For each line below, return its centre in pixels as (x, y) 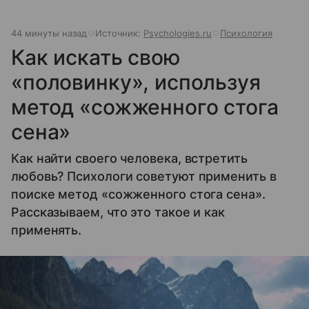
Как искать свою (96, 57)
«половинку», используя (136, 82)
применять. (47, 230)
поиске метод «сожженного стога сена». (138, 194)
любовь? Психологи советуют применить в (144, 176)
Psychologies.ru (178, 33)
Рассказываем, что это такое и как (118, 212)
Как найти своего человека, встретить (129, 158)
